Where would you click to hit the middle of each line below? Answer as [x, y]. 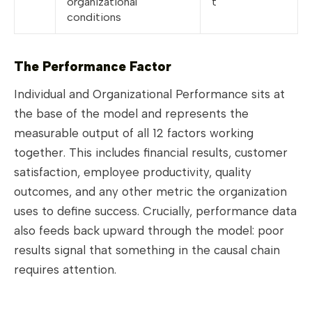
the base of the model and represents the [131, 114]
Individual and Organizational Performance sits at [149, 94]
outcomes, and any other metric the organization [150, 192]
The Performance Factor [93, 67]
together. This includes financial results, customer [151, 153]
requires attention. [65, 270]
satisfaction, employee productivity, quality [133, 172]
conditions [94, 17]
